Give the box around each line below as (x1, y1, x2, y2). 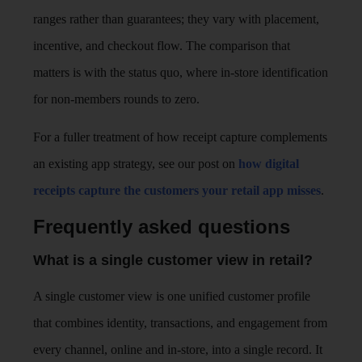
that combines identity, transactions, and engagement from (33, 315, 328, 330)
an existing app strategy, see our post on (33, 157, 239, 171)
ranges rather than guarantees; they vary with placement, (33, 11, 320, 26)
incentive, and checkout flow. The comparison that (33, 38, 291, 53)
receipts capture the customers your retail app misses (33, 183, 322, 198)
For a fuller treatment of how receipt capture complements (33, 130, 328, 145)
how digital (238, 157, 300, 171)
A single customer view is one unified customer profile (33, 288, 311, 303)
